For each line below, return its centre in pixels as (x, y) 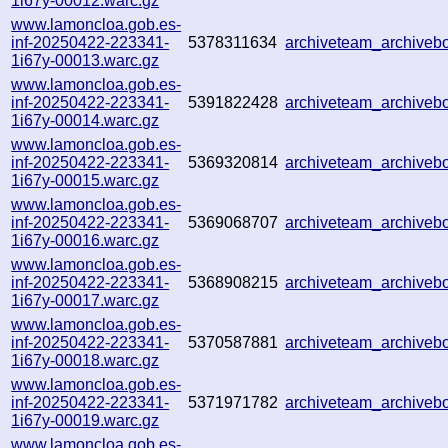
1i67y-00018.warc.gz (85, 360)
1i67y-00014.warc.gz (85, 120)
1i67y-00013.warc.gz (85, 60)
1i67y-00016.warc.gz (85, 240)
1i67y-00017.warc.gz (85, 300)
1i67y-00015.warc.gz (85, 180)
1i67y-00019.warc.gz (85, 420)
